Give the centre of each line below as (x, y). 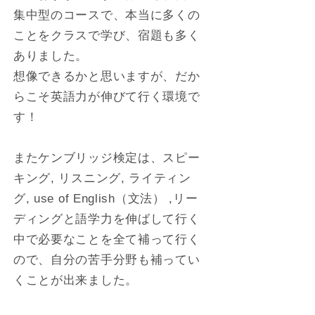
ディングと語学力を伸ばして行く (107, 219)
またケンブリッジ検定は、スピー (107, 158)
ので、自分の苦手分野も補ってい (107, 260)
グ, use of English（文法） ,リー (105, 199)
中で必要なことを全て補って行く (107, 239)
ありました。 (51, 56)
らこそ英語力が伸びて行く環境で (107, 97)
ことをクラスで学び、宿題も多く (107, 36)
